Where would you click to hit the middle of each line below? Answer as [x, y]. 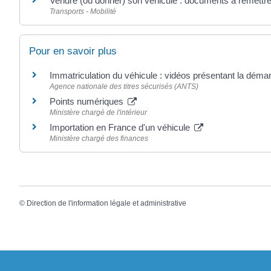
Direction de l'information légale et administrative [106, 204]
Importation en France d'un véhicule [121, 127]
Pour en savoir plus [73, 51]
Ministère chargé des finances [99, 138]
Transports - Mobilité [83, 11]
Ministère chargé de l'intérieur [98, 112]
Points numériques [88, 101]
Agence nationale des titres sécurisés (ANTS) [124, 86]
